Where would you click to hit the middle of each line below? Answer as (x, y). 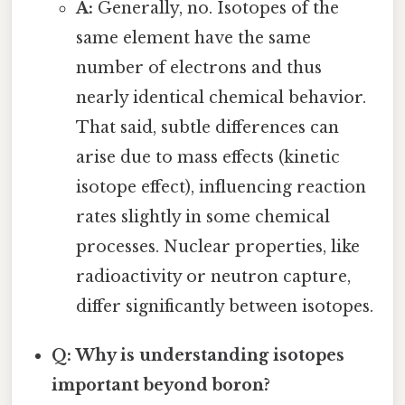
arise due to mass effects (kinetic (207, 157)
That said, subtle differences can (207, 127)
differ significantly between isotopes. (224, 306)
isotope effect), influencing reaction (221, 187)
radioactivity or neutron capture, (213, 276)
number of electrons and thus (198, 67)
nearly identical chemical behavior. (221, 97)
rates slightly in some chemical (202, 217)
